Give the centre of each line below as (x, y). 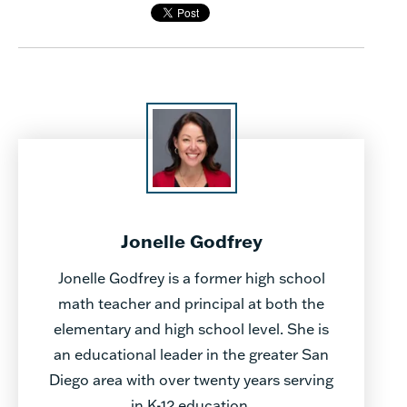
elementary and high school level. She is (191, 328)
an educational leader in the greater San (191, 353)
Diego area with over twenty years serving (191, 379)
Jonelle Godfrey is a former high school (191, 277)
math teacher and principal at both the (191, 303)
